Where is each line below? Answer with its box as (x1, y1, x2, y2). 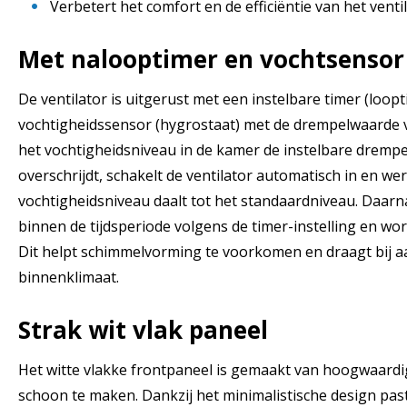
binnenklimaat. (18, 266, 119, 287)
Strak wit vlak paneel (18, 313, 268, 346)
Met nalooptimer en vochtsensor (18, 42, 404, 75)
